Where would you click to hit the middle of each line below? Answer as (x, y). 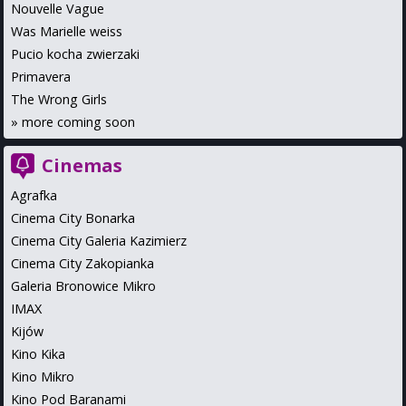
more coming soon (78, 121)
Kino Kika (38, 353)
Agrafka (34, 195)
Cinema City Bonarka (73, 217)
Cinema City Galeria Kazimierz (99, 240)
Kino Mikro (43, 376)
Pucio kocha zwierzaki (75, 53)
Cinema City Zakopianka (82, 263)
